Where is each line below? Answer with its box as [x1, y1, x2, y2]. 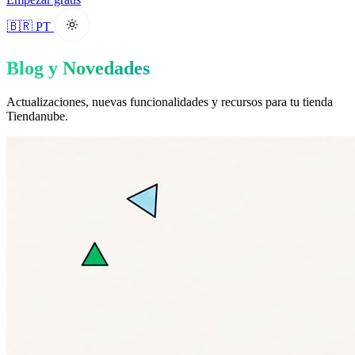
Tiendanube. [6, 109, 68, 123]
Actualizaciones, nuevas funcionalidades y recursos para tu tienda [6, 94, 333, 109]
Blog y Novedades [6, 57, 150, 78]
